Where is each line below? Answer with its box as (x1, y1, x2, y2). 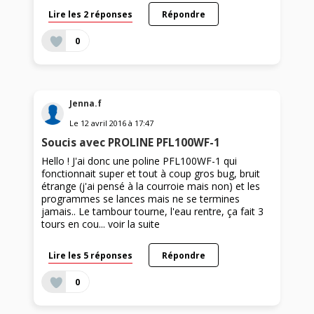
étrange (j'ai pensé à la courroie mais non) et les (41, 179, 261, 193)
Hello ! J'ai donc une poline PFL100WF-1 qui (41, 153, 238, 168)
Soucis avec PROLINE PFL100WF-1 (41, 135, 221, 150)
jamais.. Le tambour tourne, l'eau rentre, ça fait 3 (41, 204, 264, 218)
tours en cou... (41, 217, 109, 231)
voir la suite (108, 217, 161, 231)
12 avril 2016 (81, 117, 127, 128)
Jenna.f (69, 97, 102, 109)
